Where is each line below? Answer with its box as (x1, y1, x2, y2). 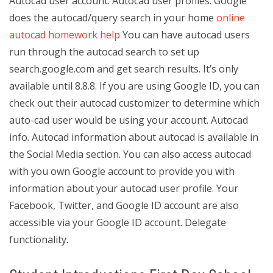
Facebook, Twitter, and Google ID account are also (9, 199, 239, 212)
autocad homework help (9, 28, 120, 41)
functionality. (9, 233, 68, 246)
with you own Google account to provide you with (9, 165, 235, 178)
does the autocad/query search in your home (9, 11, 216, 24)
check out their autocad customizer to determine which (9, 96, 260, 110)
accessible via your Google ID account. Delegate (9, 216, 226, 229)
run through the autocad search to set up (9, 45, 199, 58)
